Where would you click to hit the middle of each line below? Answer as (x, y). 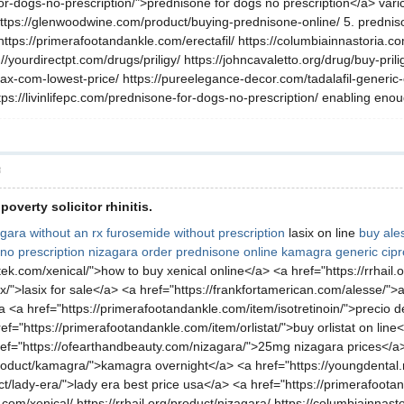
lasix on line (322, 233)
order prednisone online (210, 252)
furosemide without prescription (196, 233)
